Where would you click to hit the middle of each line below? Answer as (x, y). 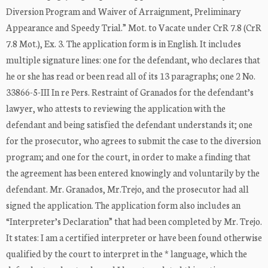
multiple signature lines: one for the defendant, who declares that (133, 60)
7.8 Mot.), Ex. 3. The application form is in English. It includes (124, 44)
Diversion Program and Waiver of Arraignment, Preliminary (124, 11)
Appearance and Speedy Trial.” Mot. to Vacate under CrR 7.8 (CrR (134, 28)
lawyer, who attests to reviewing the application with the (116, 108)
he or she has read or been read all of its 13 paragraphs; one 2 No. (131, 76)
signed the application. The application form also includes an (123, 205)
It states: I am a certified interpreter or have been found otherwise (134, 237)
